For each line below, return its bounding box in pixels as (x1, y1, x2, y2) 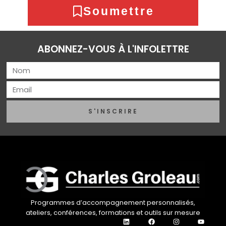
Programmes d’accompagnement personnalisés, (31, 198, 195, 207)
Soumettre (83, 4, 154, 18)
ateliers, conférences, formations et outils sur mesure (26, 208, 200, 217)
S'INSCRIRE (88, 107, 138, 116)
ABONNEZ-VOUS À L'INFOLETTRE (37, 42, 189, 56)
